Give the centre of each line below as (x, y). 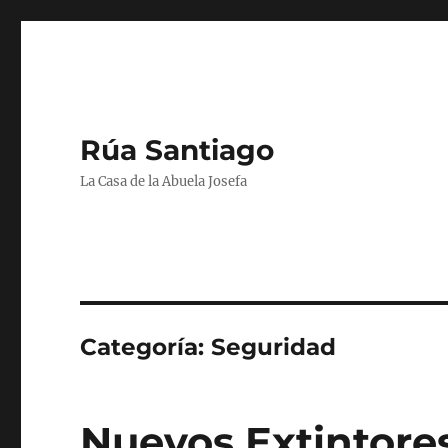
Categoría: (146, 347)
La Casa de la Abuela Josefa (164, 181)
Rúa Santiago (177, 150)
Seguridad (274, 347)
